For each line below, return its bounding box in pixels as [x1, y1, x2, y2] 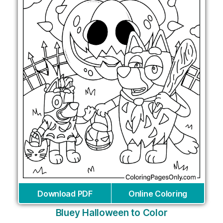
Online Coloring [128, 189, 187, 199]
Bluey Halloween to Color [55, 207, 168, 219]
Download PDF [37, 189, 93, 199]
